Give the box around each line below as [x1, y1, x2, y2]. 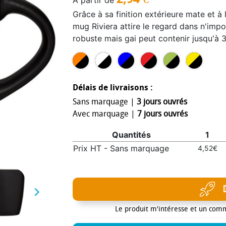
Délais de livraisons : [73, 83, 153, 92]
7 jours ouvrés [137, 109, 188, 119]
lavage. [73, 70, 100, 80]
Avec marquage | [73, 109, 137, 119]
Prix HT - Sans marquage [73, 143, 169, 153]
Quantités [111, 130, 151, 140]
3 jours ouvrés [137, 97, 187, 106]
